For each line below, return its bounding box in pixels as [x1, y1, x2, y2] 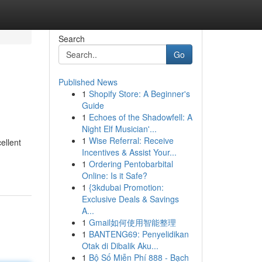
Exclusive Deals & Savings [81, 193, 179, 205]
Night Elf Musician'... [81, 123, 157, 135]
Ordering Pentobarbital [88, 158, 173, 170]
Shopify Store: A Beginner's [88, 88, 190, 99]
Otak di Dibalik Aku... [81, 240, 158, 251]
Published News [58, 76, 118, 88]
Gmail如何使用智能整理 [88, 216, 176, 228]
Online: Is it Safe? [81, 170, 147, 181]
